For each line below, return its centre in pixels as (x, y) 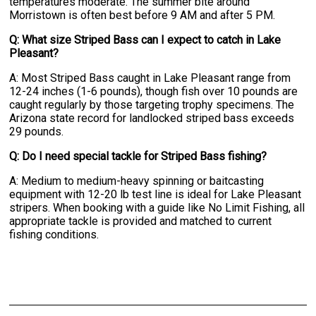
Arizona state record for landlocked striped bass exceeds (152, 118)
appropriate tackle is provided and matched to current (141, 221)
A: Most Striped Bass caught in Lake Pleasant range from (150, 78)
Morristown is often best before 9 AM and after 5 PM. (142, 15)
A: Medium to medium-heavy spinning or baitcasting (137, 181)
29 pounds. (37, 131)
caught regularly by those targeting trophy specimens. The (152, 104)
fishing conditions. (54, 234)
